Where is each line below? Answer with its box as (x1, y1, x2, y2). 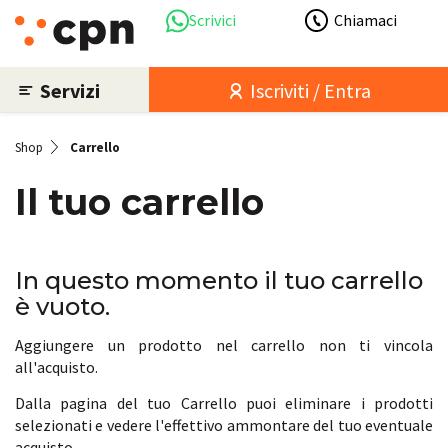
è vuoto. (15, 292, 110, 321)
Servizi (40, 77, 100, 103)
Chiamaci (333, 10, 397, 30)
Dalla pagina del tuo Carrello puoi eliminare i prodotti (15, 393, 433, 413)
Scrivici (189, 10, 237, 30)
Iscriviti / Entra (246, 77, 372, 103)
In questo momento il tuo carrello (15, 266, 423, 295)
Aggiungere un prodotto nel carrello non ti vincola (15, 335, 433, 355)
